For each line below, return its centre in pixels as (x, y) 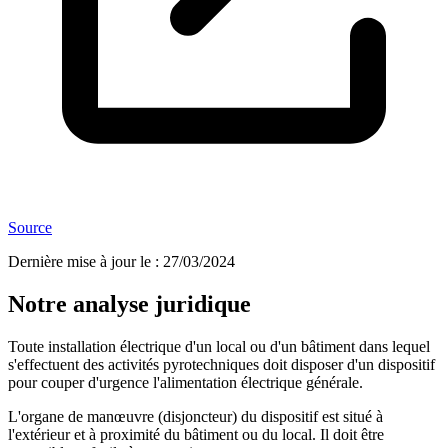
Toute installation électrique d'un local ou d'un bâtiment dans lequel (219, 347)
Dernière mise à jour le (79, 262)
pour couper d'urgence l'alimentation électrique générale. (187, 383)
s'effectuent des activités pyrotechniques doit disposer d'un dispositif (221, 365)
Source (30, 228)
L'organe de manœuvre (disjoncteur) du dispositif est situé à (195, 417)
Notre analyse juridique (129, 304)
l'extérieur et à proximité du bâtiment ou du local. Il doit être (196, 435)
